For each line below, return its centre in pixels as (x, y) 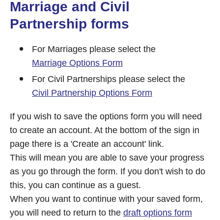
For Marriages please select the (95, 49)
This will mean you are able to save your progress (107, 158)
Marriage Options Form (77, 63)
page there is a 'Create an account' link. (87, 144)
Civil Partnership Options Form (92, 93)
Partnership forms (69, 24)
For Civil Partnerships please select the (110, 79)
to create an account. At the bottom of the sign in (105, 130)
